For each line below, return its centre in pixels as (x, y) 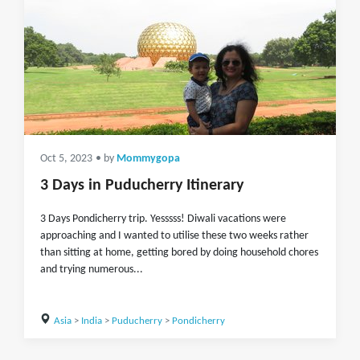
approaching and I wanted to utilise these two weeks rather (174, 236)
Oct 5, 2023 (66, 159)
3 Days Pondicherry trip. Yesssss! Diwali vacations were (163, 219)
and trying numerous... (92, 270)
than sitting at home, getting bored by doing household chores (179, 253)
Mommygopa (148, 159)
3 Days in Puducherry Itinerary (142, 186)
